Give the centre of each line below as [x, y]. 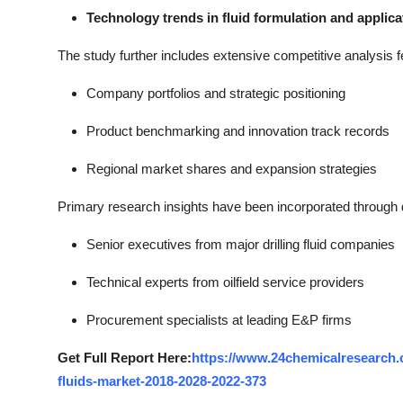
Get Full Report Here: [125, 358]
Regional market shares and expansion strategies [232, 169]
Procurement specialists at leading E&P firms [219, 320]
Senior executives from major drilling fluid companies [241, 244]
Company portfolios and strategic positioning [216, 93]
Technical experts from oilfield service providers [225, 282]
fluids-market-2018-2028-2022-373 [162, 381]
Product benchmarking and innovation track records [238, 131]
